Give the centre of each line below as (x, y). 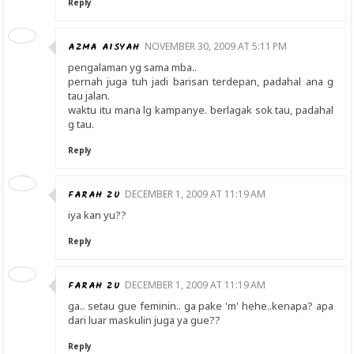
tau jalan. (89, 96)
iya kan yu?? (97, 215)
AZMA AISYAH (104, 47)
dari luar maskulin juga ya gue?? (144, 320)
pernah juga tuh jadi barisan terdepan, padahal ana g (201, 81)
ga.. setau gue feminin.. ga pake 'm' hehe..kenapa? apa (201, 306)
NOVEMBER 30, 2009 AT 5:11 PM (215, 46)
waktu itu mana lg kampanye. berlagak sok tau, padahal (201, 110)
